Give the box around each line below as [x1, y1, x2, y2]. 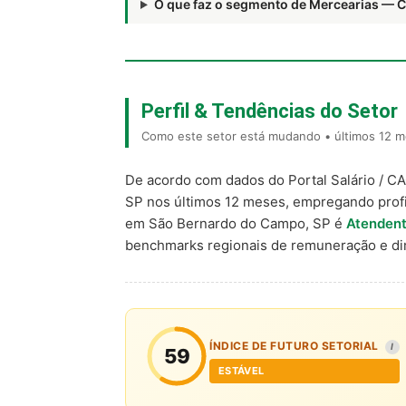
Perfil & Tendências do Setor [141, 100, 398, 122]
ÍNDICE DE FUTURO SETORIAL [209, 339, 382, 353]
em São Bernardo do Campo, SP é [125, 215, 346, 232]
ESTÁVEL [218, 364, 265, 377]
